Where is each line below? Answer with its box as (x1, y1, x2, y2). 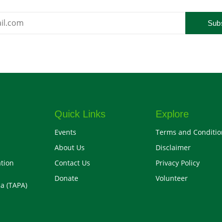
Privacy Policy (156, 158, 200, 167)
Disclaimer (156, 142, 191, 152)
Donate (54, 173, 78, 183)
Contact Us (54, 158, 90, 167)
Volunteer (156, 173, 188, 183)
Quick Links (54, 108, 106, 119)
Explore (156, 108, 189, 119)
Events (54, 127, 76, 137)
